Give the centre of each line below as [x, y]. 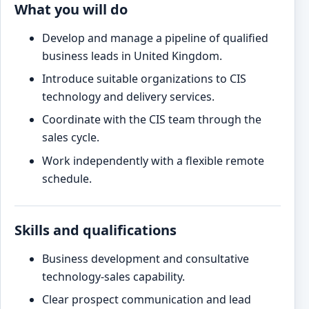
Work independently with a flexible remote [153, 160]
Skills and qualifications [96, 230]
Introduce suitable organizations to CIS [144, 79]
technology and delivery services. [128, 97]
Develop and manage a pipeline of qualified [155, 38]
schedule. [67, 178]
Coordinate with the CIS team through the [152, 120]
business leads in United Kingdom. [132, 56]
